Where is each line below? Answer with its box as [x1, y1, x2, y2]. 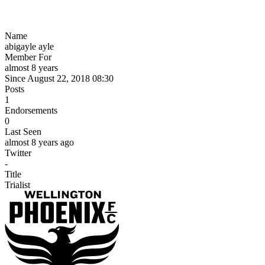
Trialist [5, 179, 30, 190]
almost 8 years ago [5, 137, 74, 147]
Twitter [5, 147, 31, 158]
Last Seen [5, 126, 41, 137]
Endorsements [5, 105, 57, 115]
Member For [5, 51, 51, 62]
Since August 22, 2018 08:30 [5, 73, 114, 83]
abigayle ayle [5, 41, 54, 51]
